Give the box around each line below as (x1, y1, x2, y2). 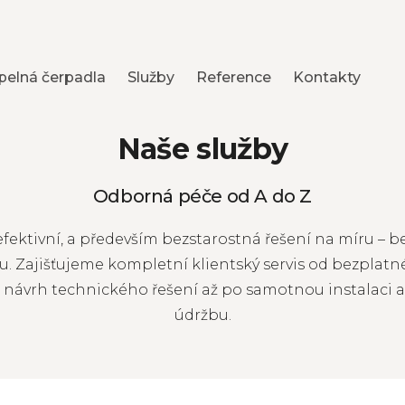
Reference (196, 69, 272, 87)
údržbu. (174, 306, 231, 324)
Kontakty (293, 69, 362, 87)
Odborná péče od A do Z (92, 185, 313, 207)
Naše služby (117, 131, 288, 166)
